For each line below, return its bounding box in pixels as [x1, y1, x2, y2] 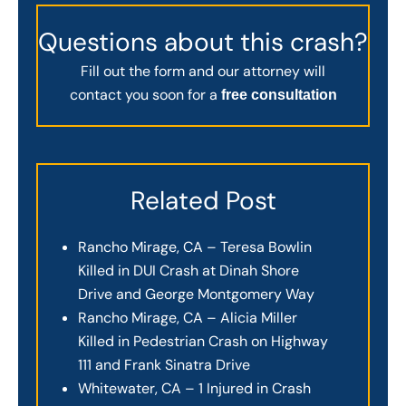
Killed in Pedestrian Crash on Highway [78, 331, 328, 351]
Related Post [130, 183, 276, 217]
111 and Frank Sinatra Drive [78, 354, 250, 374]
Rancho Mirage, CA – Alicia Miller [78, 307, 297, 327]
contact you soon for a [69, 85, 221, 105]
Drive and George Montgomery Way [78, 284, 314, 304]
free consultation [220, 87, 337, 103]
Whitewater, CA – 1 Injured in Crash [78, 378, 311, 398]
